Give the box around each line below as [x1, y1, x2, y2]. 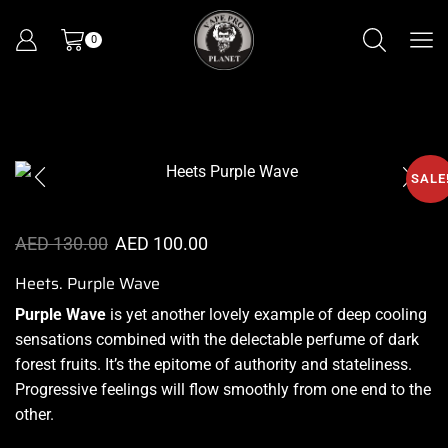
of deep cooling [314, 305, 427, 325]
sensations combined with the [15, 330, 230, 350]
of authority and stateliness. [211, 355, 412, 375]
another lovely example [151, 305, 314, 325]
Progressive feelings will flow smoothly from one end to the [15, 380, 431, 400]
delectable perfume [230, 330, 365, 350]
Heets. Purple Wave [15, 271, 160, 296]
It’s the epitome [105, 355, 211, 375]
